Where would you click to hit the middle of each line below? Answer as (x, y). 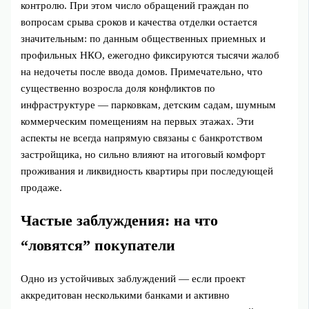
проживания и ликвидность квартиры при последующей (147, 171)
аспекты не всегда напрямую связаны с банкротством (142, 138)
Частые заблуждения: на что (120, 220)
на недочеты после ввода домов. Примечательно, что (142, 71)
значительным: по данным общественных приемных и (143, 38)
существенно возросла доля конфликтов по (118, 88)
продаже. (42, 187)
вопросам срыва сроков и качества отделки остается (139, 22)
